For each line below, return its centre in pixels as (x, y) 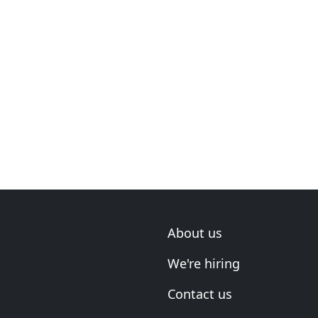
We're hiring (204, 263)
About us (195, 233)
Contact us (200, 294)
